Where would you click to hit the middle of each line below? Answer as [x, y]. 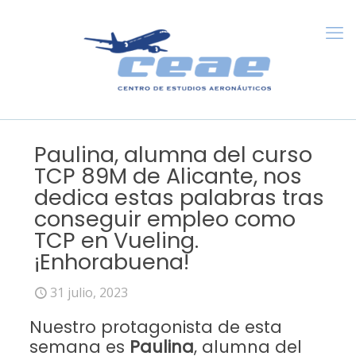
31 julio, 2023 [89, 292]
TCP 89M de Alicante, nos [168, 176]
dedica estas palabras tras [179, 197]
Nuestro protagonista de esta [155, 327]
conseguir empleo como [165, 219]
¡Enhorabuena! [112, 262]
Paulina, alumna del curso [173, 155]
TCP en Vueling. [116, 240]
